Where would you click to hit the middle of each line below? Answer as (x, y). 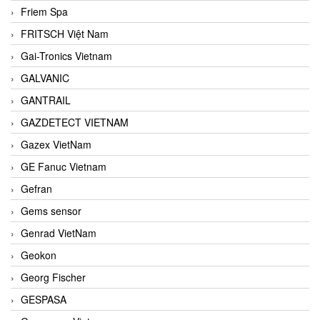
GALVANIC (45, 77)
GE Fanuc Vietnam (64, 166)
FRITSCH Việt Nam (65, 33)
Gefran (36, 188)
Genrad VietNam (59, 232)
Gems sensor (51, 210)
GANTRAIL (46, 100)
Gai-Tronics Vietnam (66, 55)
